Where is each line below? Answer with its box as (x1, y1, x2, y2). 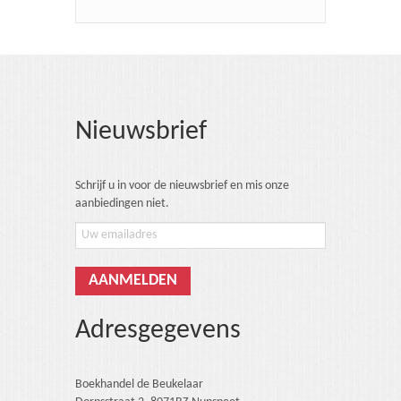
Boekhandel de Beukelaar (75, 378, 203, 391)
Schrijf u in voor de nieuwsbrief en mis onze (75, 179, 289, 192)
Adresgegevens (75, 317, 241, 345)
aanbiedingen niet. (75, 197, 169, 210)
